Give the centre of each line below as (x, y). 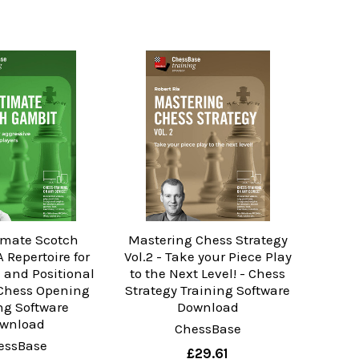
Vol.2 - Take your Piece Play (208, 257)
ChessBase (208, 329)
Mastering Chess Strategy (208, 240)
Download (208, 307)
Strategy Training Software (208, 290)
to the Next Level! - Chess (208, 274)
